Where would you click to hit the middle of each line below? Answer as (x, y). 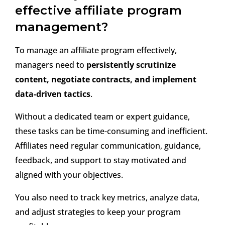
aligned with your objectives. (69, 175)
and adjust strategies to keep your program (98, 212)
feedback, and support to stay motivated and (101, 160)
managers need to (51, 65)
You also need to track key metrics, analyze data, (107, 198)
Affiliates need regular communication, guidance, (108, 146)
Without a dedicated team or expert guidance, (102, 117)
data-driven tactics (53, 94)
